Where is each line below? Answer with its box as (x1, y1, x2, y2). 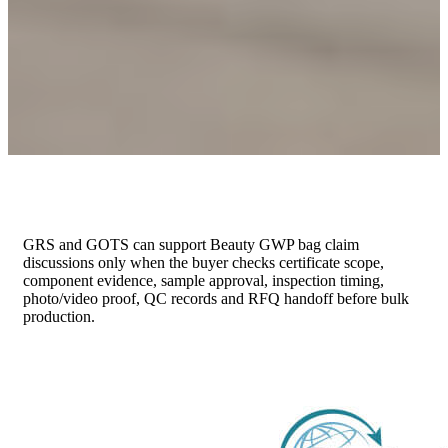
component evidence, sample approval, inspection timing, (23, 272, 384, 290)
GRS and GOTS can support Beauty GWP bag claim (23, 236, 359, 254)
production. (23, 308, 95, 326)
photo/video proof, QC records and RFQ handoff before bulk (23, 290, 409, 308)
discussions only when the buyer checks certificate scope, (23, 254, 384, 272)
